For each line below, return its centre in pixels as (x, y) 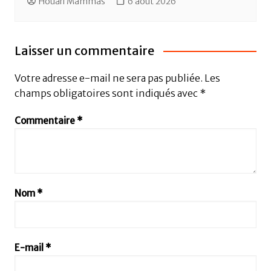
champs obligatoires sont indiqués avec (107, 93)
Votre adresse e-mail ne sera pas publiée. (108, 78)
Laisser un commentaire (84, 50)
